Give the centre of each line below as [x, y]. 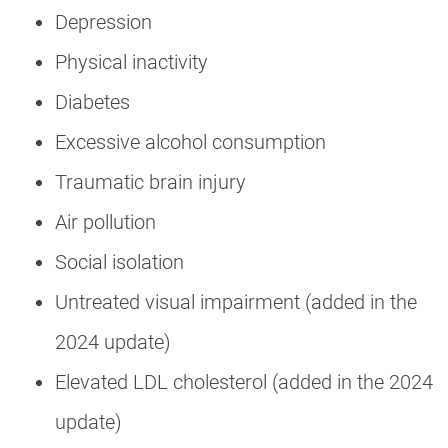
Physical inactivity [131, 61]
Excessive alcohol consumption [190, 141]
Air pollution [105, 221]
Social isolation [119, 261]
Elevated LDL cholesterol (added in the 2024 [244, 381]
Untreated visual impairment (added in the [236, 301]
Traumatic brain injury [150, 181]
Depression [103, 21]
